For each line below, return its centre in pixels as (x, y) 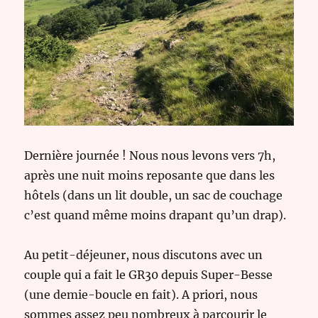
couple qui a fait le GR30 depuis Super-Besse (149, 275)
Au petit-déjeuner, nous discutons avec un (144, 255)
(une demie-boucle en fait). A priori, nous (141, 295)
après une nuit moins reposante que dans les (150, 176)
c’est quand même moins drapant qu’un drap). (155, 215)
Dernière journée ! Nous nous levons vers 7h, (150, 156)
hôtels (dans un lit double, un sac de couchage (154, 196)
